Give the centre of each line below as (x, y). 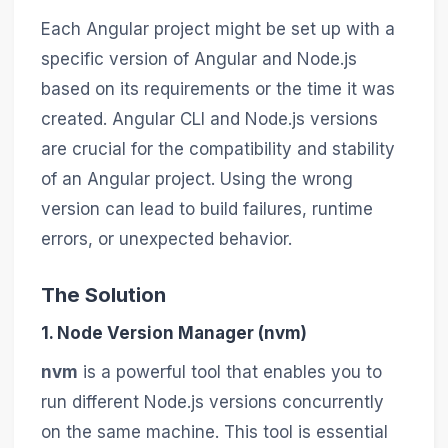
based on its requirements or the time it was (217, 88)
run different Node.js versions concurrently (212, 402)
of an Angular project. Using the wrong (196, 178)
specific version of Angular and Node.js (198, 58)
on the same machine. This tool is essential (214, 432)
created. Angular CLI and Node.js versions (209, 118)
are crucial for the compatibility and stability (217, 148)
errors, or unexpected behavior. (166, 238)
